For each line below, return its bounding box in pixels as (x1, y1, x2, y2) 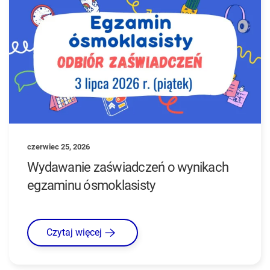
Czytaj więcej (46, 226, 102, 238)
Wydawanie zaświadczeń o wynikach (27, 159, 228, 175)
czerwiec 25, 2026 (27, 142, 90, 151)
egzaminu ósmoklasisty (27, 177, 155, 193)
